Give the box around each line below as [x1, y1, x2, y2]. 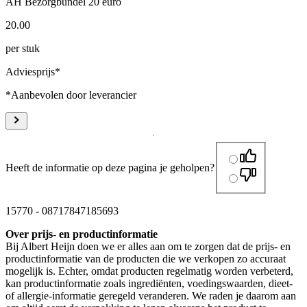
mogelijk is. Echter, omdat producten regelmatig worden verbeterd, [5, 265, 293, 277]
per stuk [5, 42, 40, 55]
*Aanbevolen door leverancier [5, 89, 136, 101]
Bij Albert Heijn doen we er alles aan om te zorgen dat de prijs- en [5, 240, 291, 252]
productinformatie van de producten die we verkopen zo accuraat [5, 252, 286, 265]
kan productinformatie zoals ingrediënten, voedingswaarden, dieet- [5, 277, 293, 289]
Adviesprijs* [5, 66, 60, 78]
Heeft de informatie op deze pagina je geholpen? [5, 161, 214, 173]
